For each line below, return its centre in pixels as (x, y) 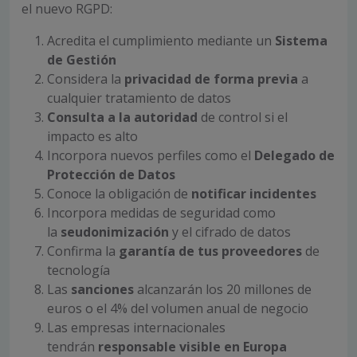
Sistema (301, 41)
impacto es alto (92, 137)
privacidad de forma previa (213, 79)
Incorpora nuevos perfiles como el (151, 156)
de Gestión (82, 60)
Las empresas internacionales (136, 328)
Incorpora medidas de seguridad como (161, 213)
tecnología (78, 271)
